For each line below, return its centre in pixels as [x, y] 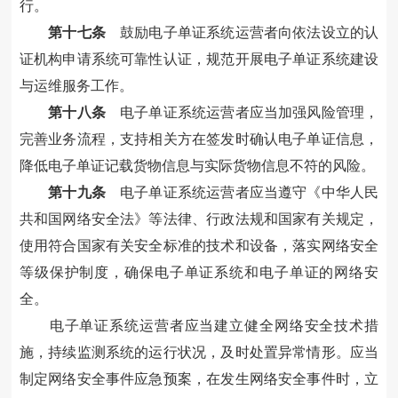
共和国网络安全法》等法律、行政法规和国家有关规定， [199, 219]
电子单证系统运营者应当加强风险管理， [242, 113]
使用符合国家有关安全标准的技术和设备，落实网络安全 [199, 246]
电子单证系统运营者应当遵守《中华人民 [242, 193]
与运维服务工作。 [76, 86]
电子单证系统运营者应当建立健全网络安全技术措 [214, 326]
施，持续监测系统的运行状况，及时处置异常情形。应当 [199, 353]
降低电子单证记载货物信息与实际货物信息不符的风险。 [197, 166]
